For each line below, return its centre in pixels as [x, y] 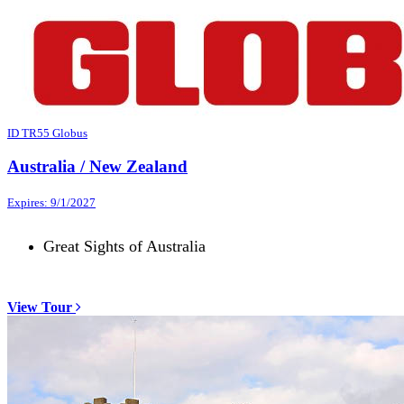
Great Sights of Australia [124, 247]
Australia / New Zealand [97, 167]
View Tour [41, 308]
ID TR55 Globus [47, 133]
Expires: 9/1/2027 [51, 203]
